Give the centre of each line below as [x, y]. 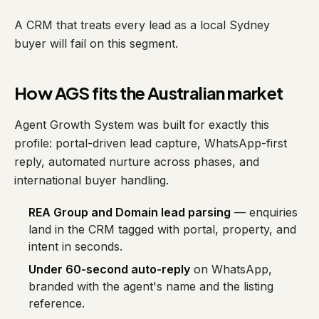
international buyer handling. [91, 180]
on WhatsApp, [231, 269]
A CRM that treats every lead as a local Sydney [142, 25]
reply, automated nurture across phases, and [137, 162]
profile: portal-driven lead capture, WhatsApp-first [151, 143]
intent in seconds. [75, 246]
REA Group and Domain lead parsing [130, 212]
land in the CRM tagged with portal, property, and [162, 229]
